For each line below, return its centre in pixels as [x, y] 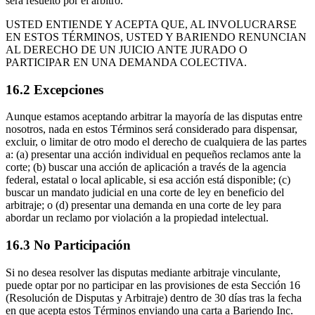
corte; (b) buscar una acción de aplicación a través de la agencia [146, 167]
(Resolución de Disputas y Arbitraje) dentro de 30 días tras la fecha [154, 297]
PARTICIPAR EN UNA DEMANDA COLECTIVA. [126, 62]
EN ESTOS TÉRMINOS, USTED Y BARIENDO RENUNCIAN [156, 37]
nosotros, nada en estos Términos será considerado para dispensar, [152, 129]
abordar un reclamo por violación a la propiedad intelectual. [137, 218]
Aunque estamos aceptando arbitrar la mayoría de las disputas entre [154, 117]
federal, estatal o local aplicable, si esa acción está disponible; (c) [148, 180]
